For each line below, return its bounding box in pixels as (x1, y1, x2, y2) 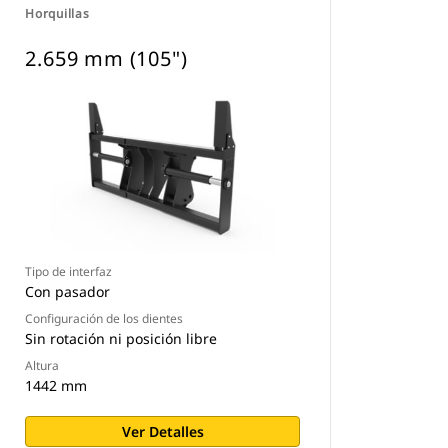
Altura (25, 357, 60, 374)
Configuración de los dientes (25, 310, 184, 327)
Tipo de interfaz (25, 263, 113, 280)
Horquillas (25, 5, 90, 22)
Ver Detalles (121, 422, 204, 441)
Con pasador (25, 282, 111, 301)
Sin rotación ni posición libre (25, 329, 218, 348)
